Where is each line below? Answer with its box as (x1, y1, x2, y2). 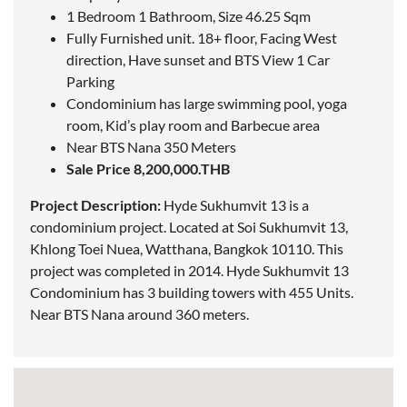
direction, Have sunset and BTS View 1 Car (66, 51, 330, 69)
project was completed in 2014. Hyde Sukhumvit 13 (30, 262, 349, 280)
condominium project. (30, 218, 169, 236)
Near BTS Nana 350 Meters (66, 138, 236, 156)
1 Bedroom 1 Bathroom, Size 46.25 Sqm (66, 7, 311, 25)
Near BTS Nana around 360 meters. (30, 305, 249, 323)
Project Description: (30, 196, 161, 214)
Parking (66, 73, 114, 91)
